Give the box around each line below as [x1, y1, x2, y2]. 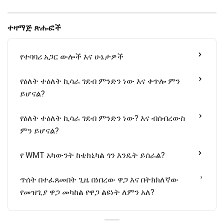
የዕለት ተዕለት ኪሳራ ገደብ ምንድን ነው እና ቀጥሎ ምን [20, 76, 180, 86]
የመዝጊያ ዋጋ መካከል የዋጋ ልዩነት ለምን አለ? [20, 187, 154, 197]
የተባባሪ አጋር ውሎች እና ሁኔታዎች [20, 52, 123, 62]
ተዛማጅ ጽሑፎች [7, 23, 61, 33]
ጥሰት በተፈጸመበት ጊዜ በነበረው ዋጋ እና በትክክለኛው [20, 175, 178, 185]
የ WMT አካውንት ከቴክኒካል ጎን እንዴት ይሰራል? [20, 150, 165, 160]
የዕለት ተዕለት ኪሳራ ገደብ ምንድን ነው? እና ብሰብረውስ [20, 113, 185, 123]
